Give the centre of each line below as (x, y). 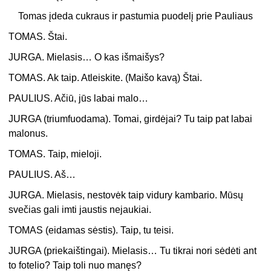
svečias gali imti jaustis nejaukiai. (80, 210)
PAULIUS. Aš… (42, 175)
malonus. (28, 134)
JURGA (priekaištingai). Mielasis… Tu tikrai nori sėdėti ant (133, 251)
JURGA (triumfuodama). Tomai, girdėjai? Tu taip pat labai (131, 119)
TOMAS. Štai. (38, 37)
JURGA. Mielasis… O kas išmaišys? (87, 57)
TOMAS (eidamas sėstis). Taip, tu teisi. (91, 230)
